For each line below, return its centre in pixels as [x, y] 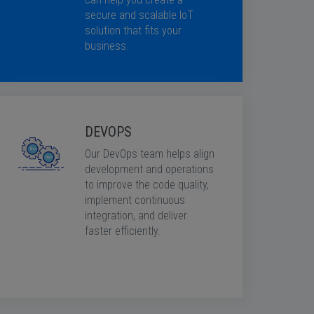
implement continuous [135, 200]
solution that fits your [133, 30]
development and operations [149, 169]
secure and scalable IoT [139, 15]
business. [107, 46]
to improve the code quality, [147, 185]
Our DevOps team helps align [150, 154]
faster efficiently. [123, 231]
